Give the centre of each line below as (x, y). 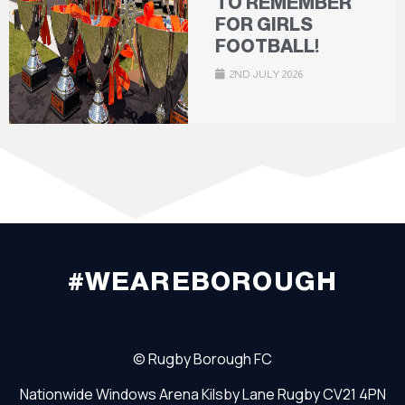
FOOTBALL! (267, 47)
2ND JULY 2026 (264, 75)
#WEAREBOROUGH (202, 282)
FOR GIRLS (264, 25)
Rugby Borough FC (210, 359)
